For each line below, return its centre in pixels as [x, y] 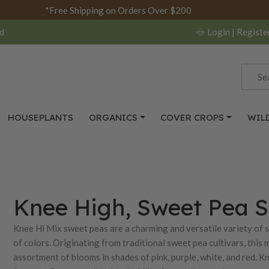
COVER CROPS [192, 117]
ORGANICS [113, 117]
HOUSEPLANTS [41, 117]
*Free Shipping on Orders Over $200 [118, 10]
